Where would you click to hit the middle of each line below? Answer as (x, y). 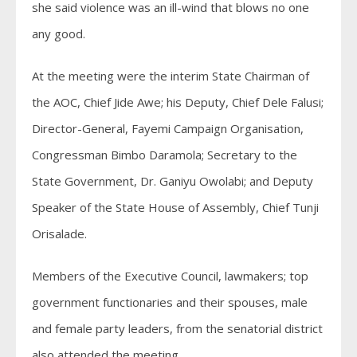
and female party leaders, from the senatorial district (177, 329)
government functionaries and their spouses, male (170, 302)
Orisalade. (59, 234)
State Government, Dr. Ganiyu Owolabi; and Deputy (173, 181)
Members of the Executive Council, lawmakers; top (170, 276)
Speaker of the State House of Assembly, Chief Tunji (175, 208)
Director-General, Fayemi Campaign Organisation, (168, 129)
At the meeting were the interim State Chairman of (171, 76)
